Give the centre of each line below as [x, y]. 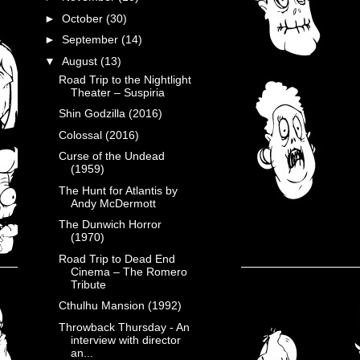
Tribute [88, 284]
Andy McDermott [113, 203]
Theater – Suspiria [117, 92]
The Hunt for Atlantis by [118, 190]
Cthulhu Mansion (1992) [120, 305]
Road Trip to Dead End [117, 258]
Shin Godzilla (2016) [110, 113]
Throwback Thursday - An [124, 327]
